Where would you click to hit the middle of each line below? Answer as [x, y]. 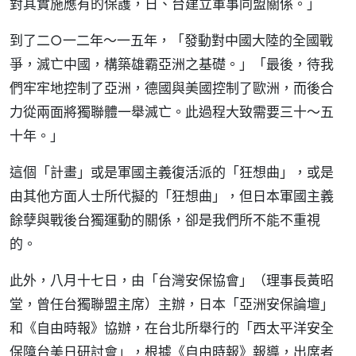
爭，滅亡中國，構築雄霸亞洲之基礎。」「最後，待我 [172, 64]
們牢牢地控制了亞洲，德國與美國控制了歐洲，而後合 [172, 88]
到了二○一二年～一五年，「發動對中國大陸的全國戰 [171, 40]
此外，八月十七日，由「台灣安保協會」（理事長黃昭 [172, 280]
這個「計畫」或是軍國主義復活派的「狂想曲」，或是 [172, 172]
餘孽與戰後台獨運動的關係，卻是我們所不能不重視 [165, 220]
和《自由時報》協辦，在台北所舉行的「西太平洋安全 [172, 328]
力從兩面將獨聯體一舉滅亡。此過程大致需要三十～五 [172, 112]
